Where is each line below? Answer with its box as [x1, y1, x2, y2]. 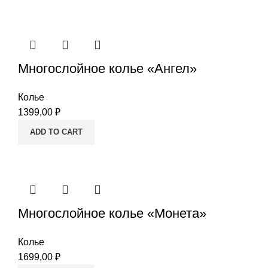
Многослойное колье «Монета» [18, 206, 206, 221]
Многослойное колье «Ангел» [18, 61, 197, 76]
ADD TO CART [30, 127, 83, 136]
